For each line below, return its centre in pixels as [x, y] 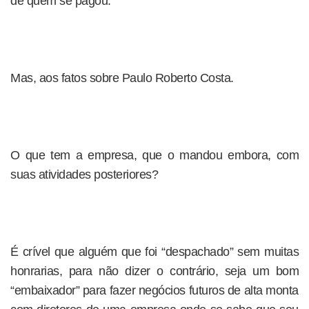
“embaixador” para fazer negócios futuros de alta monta [154, 290]
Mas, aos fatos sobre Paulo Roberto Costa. [122, 78]
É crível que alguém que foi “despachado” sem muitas [154, 252]
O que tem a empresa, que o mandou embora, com [154, 155]
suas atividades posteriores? [84, 175]
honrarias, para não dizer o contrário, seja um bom [154, 271]
